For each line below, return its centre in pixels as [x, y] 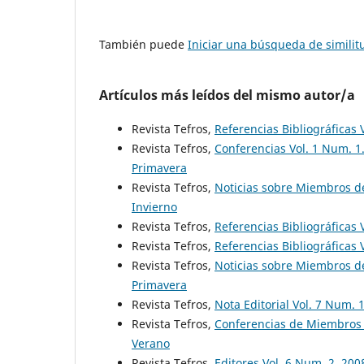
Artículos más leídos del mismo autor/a [227, 95]
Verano [151, 344]
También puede [143, 45]
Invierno [154, 207]
